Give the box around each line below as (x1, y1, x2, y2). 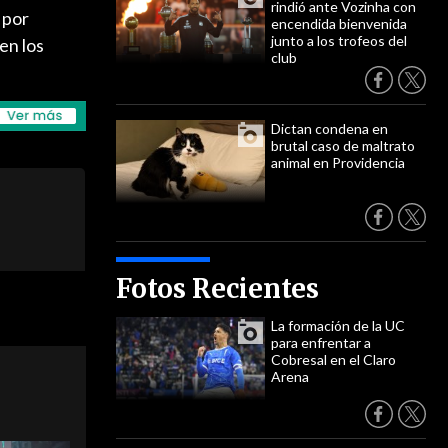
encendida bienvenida (271, 15, 407, 32)
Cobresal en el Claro (271, 351, 396, 368)
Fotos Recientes (116, 272, 319, 305)
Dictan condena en (271, 120, 388, 137)
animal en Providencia (271, 154, 405, 171)
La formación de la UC (271, 317, 405, 334)
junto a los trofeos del (271, 32, 407, 49)
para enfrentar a (271, 334, 371, 351)
